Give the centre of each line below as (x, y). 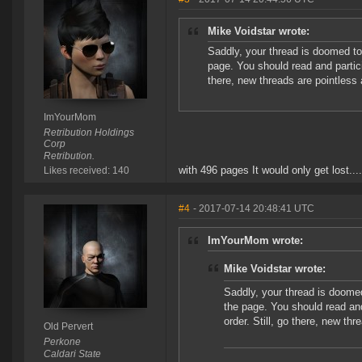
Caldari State (72, 354)
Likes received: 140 (86, 171)
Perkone (62, 342)
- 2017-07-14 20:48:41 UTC (254, 209)
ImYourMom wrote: (255, 241)
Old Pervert (68, 327)
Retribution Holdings (88, 133)
